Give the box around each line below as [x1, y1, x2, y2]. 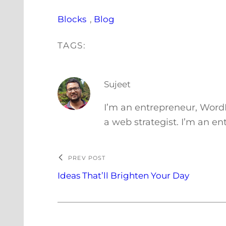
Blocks [58, 14, 87, 25]
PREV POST [68, 154, 106, 161]
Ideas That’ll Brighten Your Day [58, 170, 190, 181]
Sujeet [104, 79, 131, 90]
